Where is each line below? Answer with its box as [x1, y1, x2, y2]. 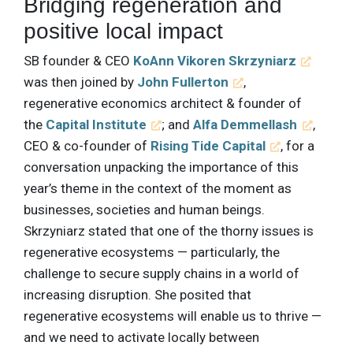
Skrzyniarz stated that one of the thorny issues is [24, 222, 314, 239]
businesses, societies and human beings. [24, 201, 265, 217]
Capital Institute [46, 116, 147, 132]
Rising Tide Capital [150, 137, 266, 154]
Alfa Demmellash [193, 116, 298, 132]
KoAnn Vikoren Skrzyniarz [133, 52, 296, 69]
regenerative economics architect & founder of [24, 95, 302, 111]
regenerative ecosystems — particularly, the [24, 243, 280, 260]
